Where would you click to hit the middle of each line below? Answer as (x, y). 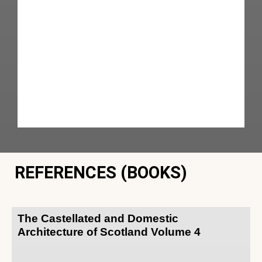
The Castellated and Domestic (98, 219)
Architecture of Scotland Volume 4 (109, 232)
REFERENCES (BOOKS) (101, 173)
